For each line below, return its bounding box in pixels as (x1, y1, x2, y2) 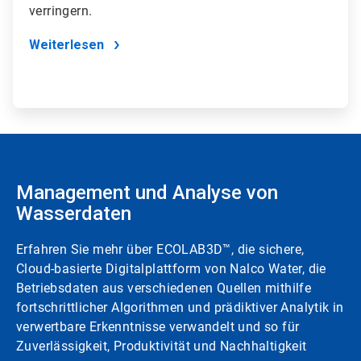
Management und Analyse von (16, 181, 278, 205)
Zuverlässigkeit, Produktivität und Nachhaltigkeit (16, 338, 307, 355)
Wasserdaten (16, 202, 131, 226)
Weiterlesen (29, 37, 104, 53)
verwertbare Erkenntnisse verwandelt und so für (16, 319, 300, 335)
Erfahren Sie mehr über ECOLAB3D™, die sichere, (16, 242, 305, 258)
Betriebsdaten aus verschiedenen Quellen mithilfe (16, 280, 312, 297)
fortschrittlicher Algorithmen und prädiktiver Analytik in (16, 300, 344, 316)
